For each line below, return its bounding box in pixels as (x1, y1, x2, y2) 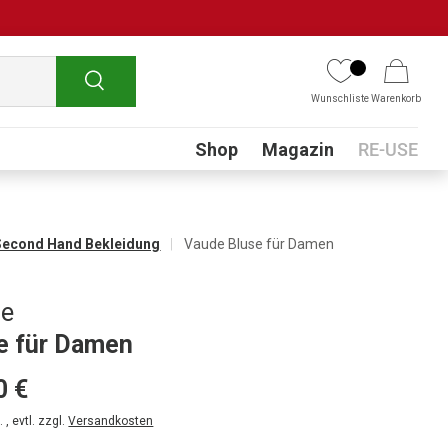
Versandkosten (68, 414, 154, 428)
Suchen (84, 69, 136, 88)
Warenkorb (371, 92, 422, 104)
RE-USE (358, 139, 418, 160)
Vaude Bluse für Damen (184, 235, 335, 252)
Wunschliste (311, 92, 370, 104)
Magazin (262, 139, 334, 160)
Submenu (182, 130, 251, 149)
